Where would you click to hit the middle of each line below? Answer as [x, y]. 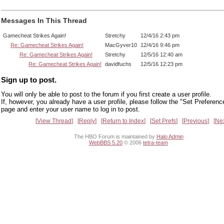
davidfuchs [118, 64]
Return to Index [123, 121]
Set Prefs [164, 121]
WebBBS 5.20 [106, 142]
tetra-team [155, 142]
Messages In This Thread [44, 21]
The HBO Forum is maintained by [115, 136]
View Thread [54, 121]
